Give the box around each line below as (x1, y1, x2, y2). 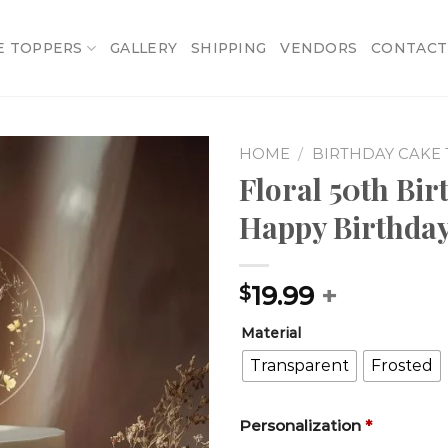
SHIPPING (191, 40, 267, 56)
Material (241, 323, 301, 342)
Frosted (371, 356, 433, 376)
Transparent (250, 356, 349, 376)
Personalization (239, 415, 361, 435)
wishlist (139, 219, 194, 239)
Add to (140, 199, 193, 219)
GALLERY (110, 40, 178, 56)
